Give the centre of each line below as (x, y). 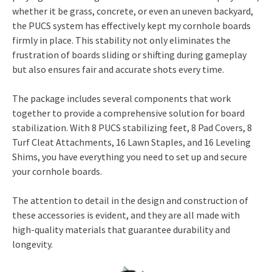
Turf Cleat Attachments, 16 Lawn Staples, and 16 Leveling (131, 142)
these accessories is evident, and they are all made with (126, 215)
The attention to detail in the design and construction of (130, 200)
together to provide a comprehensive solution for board (128, 113)
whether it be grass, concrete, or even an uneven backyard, (133, 11)
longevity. (32, 244)
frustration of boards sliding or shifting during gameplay (129, 54)
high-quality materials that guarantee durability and (121, 229)
